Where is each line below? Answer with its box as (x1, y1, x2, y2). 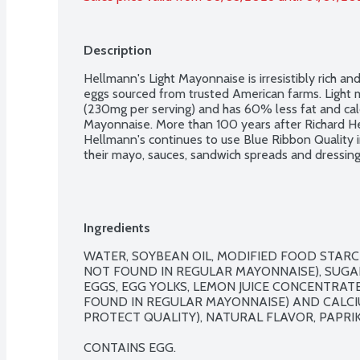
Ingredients (84, 219, 150, 235)
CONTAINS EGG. (84, 339, 176, 355)
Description (84, 42, 152, 58)
